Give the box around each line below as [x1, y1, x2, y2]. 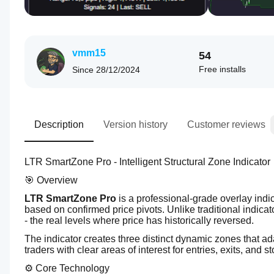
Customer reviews [187, 119, 265, 130]
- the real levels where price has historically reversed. [24, 215, 254, 226]
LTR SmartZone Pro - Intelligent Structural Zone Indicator [24, 157, 270, 167]
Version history [103, 119, 168, 130]
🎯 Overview [24, 175, 78, 185]
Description [34, 119, 84, 130]
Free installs [199, 64, 246, 74]
